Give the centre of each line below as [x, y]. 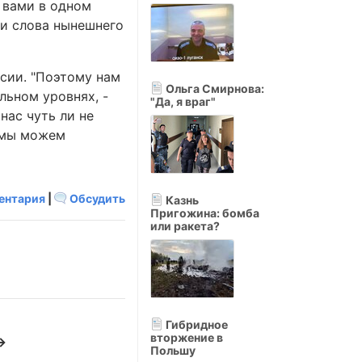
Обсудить [96, 198]
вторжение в [187, 337]
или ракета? [185, 226]
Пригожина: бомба [205, 213]
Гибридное [196, 324]
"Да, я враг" [183, 101]
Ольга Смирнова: [214, 88]
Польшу [173, 350]
